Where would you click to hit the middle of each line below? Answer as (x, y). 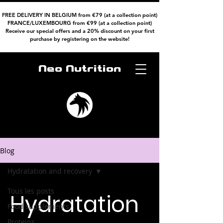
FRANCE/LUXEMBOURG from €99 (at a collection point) (80, 23)
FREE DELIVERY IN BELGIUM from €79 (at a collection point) (80, 15)
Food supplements (38, 206)
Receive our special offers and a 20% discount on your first (80, 31)
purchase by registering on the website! (80, 39)
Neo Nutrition (80, 69)
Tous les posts (31, 191)
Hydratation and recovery (50, 171)
